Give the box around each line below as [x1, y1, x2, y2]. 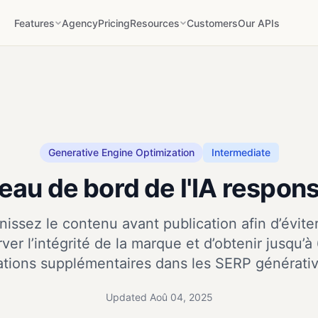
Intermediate [211, 146, 270, 158]
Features [13, 16, 55, 29]
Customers [186, 16, 238, 29]
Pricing [97, 16, 130, 29]
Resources [129, 16, 180, 29]
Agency [61, 16, 98, 29]
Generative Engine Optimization [48, 146, 194, 158]
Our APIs [237, 16, 280, 29]
